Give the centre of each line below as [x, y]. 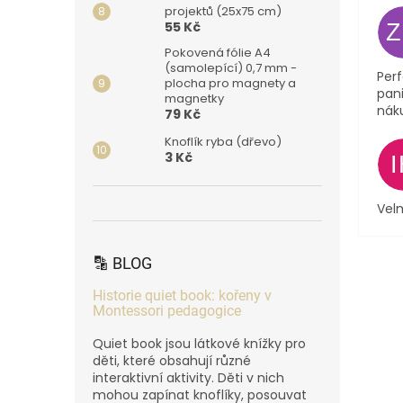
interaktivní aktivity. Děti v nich [188, 377]
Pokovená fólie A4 [218, 52]
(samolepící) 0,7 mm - [231, 67]
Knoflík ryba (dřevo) [223, 141]
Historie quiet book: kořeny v [182, 295]
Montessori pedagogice [167, 310]
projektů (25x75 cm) [223, 11]
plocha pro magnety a [230, 83]
